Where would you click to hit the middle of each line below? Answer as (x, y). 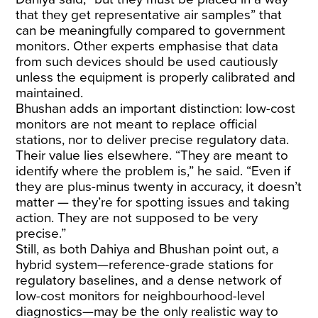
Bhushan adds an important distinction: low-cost (156, 109)
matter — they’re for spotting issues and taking (153, 202)
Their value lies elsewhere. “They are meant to (152, 155)
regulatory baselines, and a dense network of (149, 280)
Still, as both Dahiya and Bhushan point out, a (148, 249)
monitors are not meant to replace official (137, 124)
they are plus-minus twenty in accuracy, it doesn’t (159, 187)
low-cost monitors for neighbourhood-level (141, 296)
